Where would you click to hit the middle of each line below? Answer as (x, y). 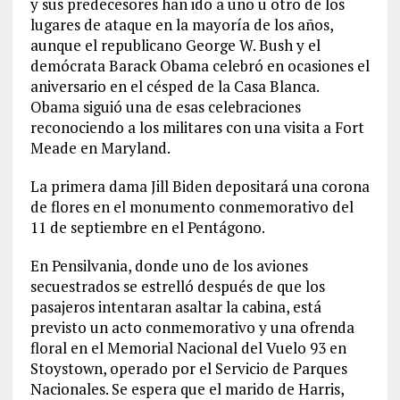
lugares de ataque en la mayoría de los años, (181, 25)
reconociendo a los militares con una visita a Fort (197, 127)
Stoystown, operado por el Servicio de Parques (188, 368)
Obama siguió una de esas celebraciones (165, 107)
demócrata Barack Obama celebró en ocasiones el (200, 66)
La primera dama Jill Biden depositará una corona (200, 186)
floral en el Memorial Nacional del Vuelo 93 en (188, 348)
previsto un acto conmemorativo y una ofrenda (192, 327)
